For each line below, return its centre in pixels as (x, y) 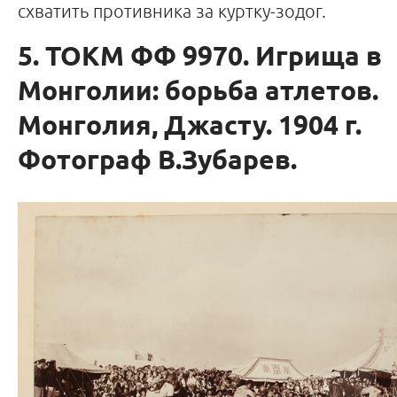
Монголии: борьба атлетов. (198, 92)
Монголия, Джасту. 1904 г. (190, 127)
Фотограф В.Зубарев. (157, 161)
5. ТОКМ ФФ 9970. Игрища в (200, 58)
